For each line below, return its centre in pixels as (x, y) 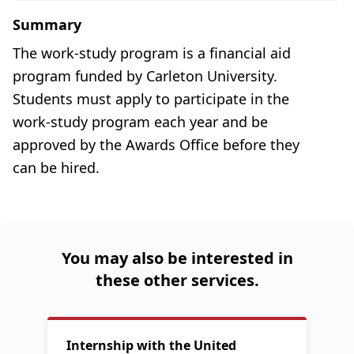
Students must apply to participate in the (151, 99)
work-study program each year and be (140, 122)
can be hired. (56, 168)
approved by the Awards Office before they (156, 145)
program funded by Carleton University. (145, 76)
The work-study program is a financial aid (152, 53)
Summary (47, 24)
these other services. (177, 280)
